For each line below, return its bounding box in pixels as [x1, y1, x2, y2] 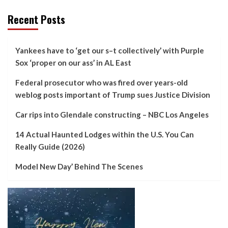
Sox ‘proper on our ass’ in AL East [15, 58, 131, 68]
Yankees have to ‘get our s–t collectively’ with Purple [15, 46, 204, 55]
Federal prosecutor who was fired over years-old [15, 78, 188, 88]
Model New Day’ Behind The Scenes [15, 162, 143, 172]
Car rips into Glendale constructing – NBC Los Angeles [15, 110, 209, 120]
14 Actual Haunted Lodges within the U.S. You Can [15, 130, 194, 139]
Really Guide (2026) [15, 142, 85, 152]
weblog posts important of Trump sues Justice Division [15, 90, 210, 100]
